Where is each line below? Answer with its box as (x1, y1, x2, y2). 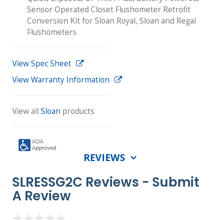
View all (12, 106, 41, 117)
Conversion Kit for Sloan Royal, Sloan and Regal (27, 16, 196, 27)
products (60, 106, 94, 117)
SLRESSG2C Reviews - (12, 173, 152, 191)
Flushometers (27, 27, 77, 38)
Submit (152, 173, 199, 191)
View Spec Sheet (12, 58, 71, 69)
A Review (12, 187, 71, 205)
